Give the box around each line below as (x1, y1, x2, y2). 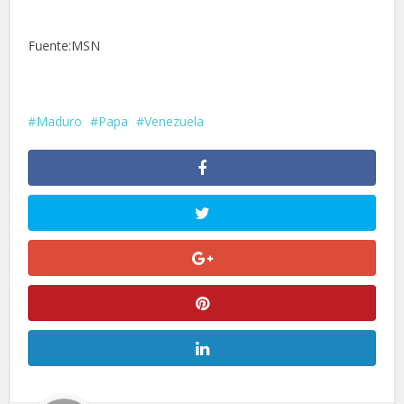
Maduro (36, 112, 83, 130)
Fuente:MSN (28, 36, 101, 54)
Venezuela (144, 112, 205, 130)
